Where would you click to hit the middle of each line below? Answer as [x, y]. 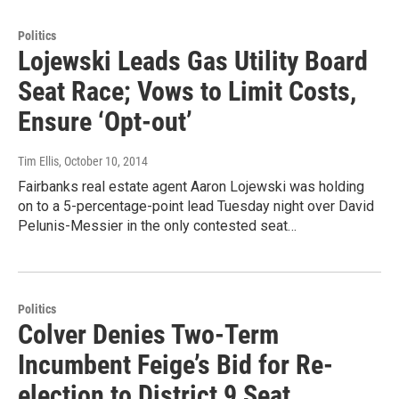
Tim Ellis [38, 162]
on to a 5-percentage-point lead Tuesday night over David [196, 207]
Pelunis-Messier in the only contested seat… [157, 226]
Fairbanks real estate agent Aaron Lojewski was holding [191, 187]
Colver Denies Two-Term [148, 335]
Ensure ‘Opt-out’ [105, 122]
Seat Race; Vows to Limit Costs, [187, 92]
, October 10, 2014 [103, 162]
